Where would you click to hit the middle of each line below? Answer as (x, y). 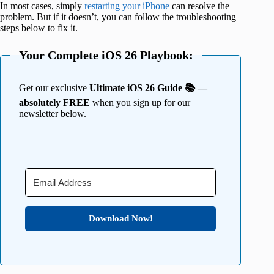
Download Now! (120, 218)
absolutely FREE (54, 102)
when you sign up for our (140, 102)
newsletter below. (53, 113)
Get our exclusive (54, 87)
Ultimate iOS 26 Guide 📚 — (148, 87)
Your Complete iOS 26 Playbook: (106, 55)
